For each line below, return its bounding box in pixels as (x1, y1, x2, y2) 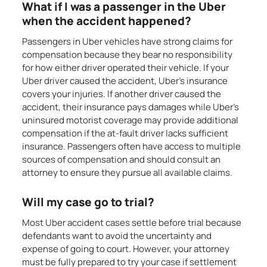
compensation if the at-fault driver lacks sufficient (22, 127, 229, 139)
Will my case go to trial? (22, 194, 155, 210)
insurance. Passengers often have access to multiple (22, 140, 241, 153)
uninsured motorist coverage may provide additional (22, 114, 239, 126)
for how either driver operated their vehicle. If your (22, 61, 229, 74)
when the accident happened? (22, 13, 192, 29)
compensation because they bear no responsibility (22, 48, 233, 61)
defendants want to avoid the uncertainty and (22, 229, 212, 242)
